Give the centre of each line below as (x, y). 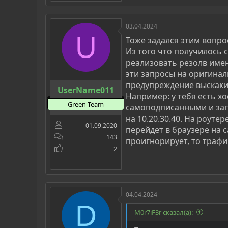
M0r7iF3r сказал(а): (164, 212)
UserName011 (86, 90)
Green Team (86, 104)
